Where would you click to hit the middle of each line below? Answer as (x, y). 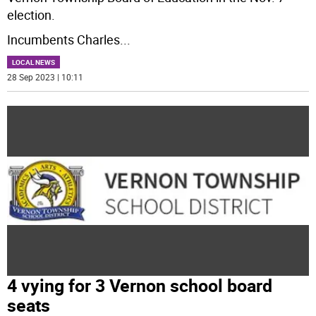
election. (31, 15)
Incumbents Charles (64, 40)
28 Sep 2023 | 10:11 (45, 77)
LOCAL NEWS (34, 62)
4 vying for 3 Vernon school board (140, 285)
